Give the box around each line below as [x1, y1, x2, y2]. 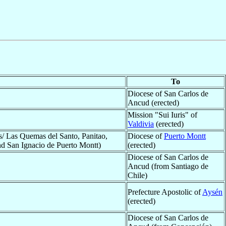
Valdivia [128, 119, 154, 128]
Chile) [128, 171, 147, 180]
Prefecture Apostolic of [128, 187, 202, 196]
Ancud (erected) [128, 98, 179, 107]
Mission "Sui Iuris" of [128, 110, 197, 119]
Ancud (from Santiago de [128, 161, 208, 171]
